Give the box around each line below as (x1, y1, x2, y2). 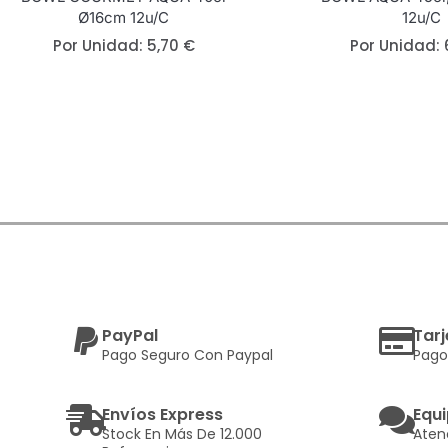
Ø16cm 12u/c (78, 8, 170, 28)
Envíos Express (102, 403, 223, 427)
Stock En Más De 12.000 (102, 424, 262, 445)
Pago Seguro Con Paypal (102, 345, 273, 366)
